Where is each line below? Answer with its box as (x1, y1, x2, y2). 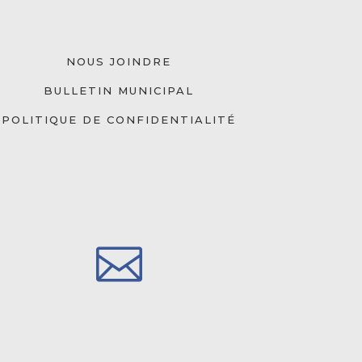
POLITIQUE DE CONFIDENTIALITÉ (2, 113, 237, 127)
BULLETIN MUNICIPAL (44, 84, 195, 98)
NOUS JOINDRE (66, 55, 172, 69)
